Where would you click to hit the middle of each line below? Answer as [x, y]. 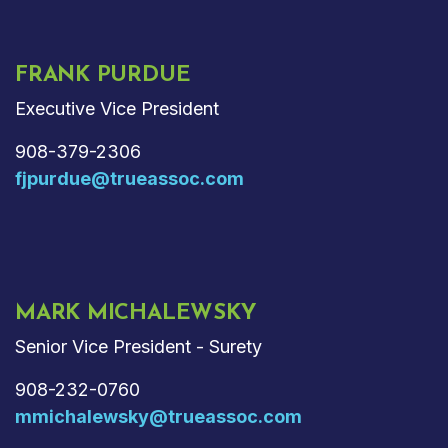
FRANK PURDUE [103, 75]
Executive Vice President [117, 108]
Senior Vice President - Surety [138, 346]
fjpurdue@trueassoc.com [129, 178]
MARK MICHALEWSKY [136, 313]
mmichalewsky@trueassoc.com [158, 416]
